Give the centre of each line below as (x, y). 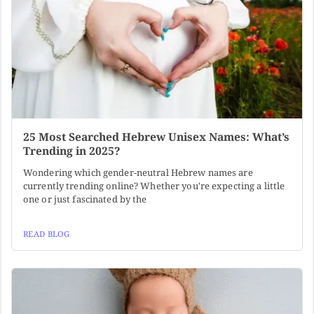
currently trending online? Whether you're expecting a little (154, 186)
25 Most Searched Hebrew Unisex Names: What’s (156, 137)
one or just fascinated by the (85, 199)
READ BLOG (46, 234)
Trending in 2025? (72, 151)
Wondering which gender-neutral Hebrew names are (138, 173)
